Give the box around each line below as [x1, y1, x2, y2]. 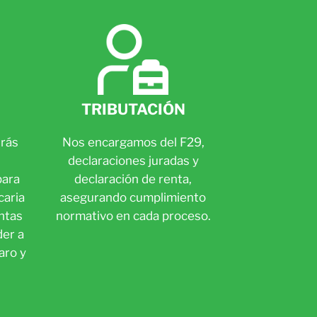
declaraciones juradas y [67, 154, 199, 168]
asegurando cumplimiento [60, 190, 207, 204]
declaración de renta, [74, 172, 192, 186]
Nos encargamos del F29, [62, 135, 204, 149]
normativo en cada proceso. [55, 209, 211, 223]
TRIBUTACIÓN [81, 100, 185, 118]
